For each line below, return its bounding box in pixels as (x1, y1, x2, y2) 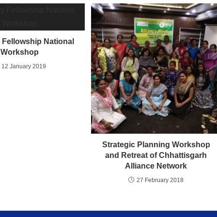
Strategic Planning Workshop (102, 140, 210, 149)
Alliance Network (125, 162, 187, 170)
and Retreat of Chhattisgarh (105, 151, 207, 160)
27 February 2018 (137, 177, 184, 184)
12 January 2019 (1, 62, 46, 70)
